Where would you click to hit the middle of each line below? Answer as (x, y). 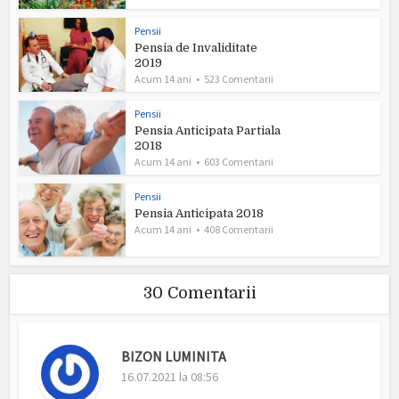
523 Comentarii (239, 79)
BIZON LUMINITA (174, 357)
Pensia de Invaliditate (196, 48)
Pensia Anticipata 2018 (199, 213)
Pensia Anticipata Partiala (208, 130)
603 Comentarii (239, 161)
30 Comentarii (199, 293)
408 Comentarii (239, 229)
